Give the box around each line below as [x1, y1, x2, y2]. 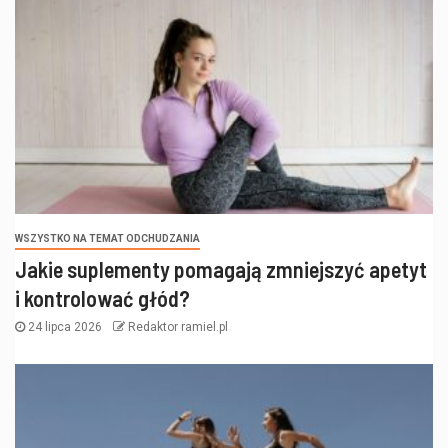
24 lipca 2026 [25, 319, 105, 334]
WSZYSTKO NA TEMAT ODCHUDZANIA [15, 232, 200, 244]
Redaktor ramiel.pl [128, 319, 228, 334]
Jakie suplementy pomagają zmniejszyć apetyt [15, 255, 427, 282]
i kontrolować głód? [15, 284, 190, 311]
